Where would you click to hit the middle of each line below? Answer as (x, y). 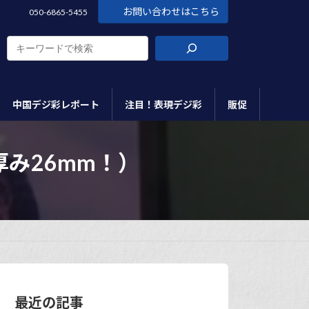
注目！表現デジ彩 (163, 104)
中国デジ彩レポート (56, 104)
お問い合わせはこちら (171, 11)
